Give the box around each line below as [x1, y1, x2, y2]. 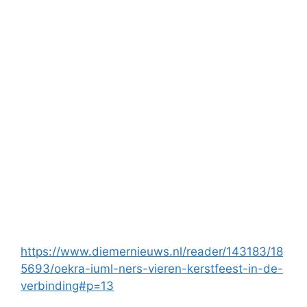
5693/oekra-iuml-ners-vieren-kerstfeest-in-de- [21, 262, 283, 276]
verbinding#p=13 [21, 279, 114, 293]
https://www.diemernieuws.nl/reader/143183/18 [21, 245, 283, 259]
